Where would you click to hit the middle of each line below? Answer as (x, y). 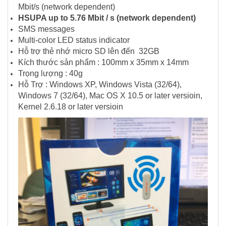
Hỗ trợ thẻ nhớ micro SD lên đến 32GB (89, 51)
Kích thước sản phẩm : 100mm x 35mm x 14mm (103, 62)
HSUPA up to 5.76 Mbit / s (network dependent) (107, 18)
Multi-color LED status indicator (74, 40)
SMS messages (46, 29)
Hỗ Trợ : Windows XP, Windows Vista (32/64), (100, 84)
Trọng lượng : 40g (50, 73)
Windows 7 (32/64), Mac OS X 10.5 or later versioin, (110, 95)
